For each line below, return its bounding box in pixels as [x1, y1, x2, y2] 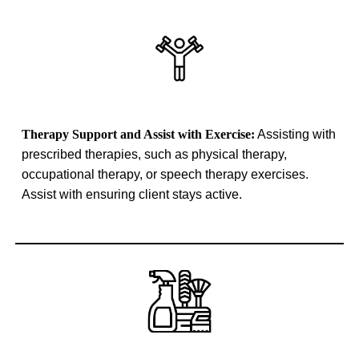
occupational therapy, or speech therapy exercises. [22, 167, 309, 181]
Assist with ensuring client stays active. [22, 187, 243, 201]
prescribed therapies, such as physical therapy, [22, 147, 288, 161]
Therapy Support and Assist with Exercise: [22, 127, 256, 141]
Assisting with [255, 127, 337, 141]
